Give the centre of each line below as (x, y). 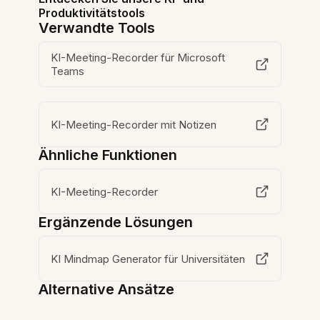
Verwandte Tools (97, 28)
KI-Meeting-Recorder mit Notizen (134, 124)
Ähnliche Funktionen (108, 155)
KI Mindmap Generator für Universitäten (148, 259)
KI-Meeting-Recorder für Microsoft (138, 57)
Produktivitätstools (92, 13)
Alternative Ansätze (107, 289)
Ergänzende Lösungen (116, 222)
